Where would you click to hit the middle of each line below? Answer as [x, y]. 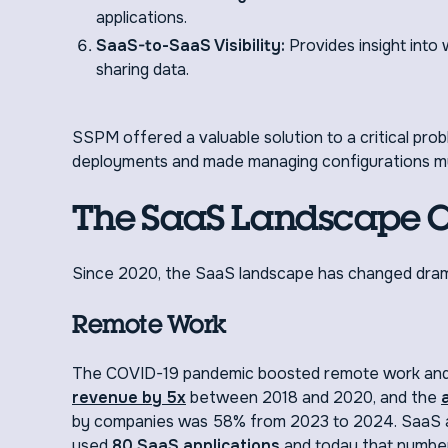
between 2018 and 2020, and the [313, 397]
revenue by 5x [129, 397]
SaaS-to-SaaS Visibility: [192, 45]
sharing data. [142, 69]
